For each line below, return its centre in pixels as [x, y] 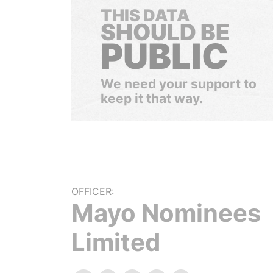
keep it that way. [152, 98]
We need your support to [179, 84]
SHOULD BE [165, 32]
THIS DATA [145, 16]
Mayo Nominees [166, 213]
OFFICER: [93, 191]
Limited [116, 242]
